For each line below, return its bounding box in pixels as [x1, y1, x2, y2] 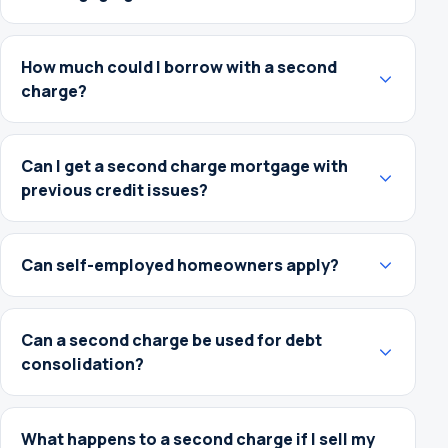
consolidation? [21, 353, 144, 375]
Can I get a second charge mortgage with [21, 155, 348, 177]
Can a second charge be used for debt [21, 329, 322, 351]
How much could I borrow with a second [21, 56, 337, 78]
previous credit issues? [21, 179, 208, 201]
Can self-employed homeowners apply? [21, 254, 339, 276]
